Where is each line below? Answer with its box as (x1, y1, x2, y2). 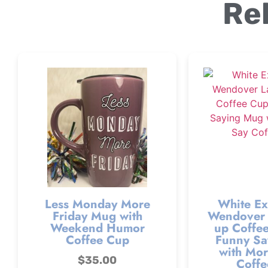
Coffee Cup (65, 232, 129, 249)
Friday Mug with (52, 208, 142, 226)
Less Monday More (44, 196, 150, 214)
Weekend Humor (50, 220, 145, 237)
